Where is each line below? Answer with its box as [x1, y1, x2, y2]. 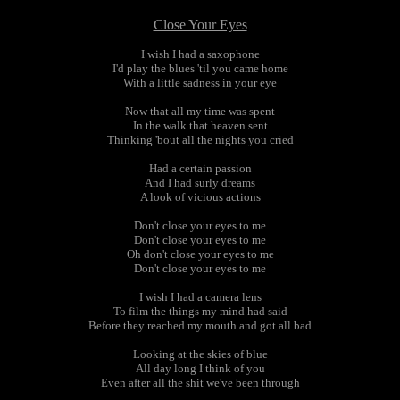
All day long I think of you [135, 362, 265, 375]
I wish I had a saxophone [140, 47, 260, 61]
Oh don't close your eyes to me [126, 247, 274, 261]
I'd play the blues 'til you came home [112, 62, 288, 75]
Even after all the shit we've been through [100, 376, 300, 389]
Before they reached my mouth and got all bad [88, 319, 312, 332]
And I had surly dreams [145, 176, 255, 189]
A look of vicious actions [139, 190, 261, 204]
